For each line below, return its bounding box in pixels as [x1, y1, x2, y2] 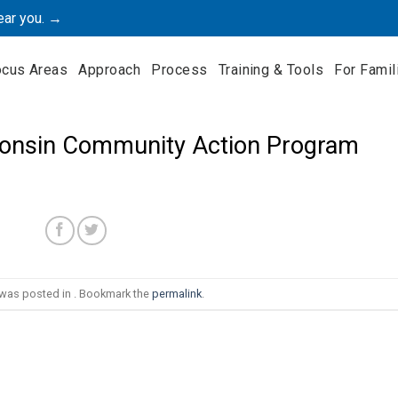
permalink [152, 286, 203, 300]
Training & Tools [218, 60, 324, 78]
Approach [78, 60, 141, 78]
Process [151, 60, 208, 78]
